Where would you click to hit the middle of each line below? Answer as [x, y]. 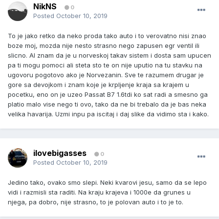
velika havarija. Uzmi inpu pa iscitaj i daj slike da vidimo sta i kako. [108, 114]
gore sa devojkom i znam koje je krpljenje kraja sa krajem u [99, 85]
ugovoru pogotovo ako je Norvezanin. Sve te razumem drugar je [106, 75]
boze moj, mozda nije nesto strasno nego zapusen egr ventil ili [104, 46]
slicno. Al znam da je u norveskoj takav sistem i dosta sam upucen [109, 55]
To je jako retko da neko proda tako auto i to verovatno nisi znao [107, 36]
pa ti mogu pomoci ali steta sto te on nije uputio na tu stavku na [105, 65]
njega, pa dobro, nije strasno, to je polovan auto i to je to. [96, 202]
